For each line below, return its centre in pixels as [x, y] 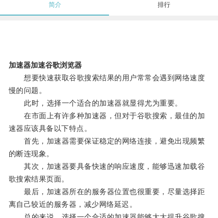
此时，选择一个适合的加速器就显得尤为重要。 [95, 103]
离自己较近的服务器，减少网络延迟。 [73, 204]
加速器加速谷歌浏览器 [45, 65]
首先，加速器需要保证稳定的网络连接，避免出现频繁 [107, 141]
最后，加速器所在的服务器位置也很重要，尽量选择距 [107, 192]
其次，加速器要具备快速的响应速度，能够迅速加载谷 [107, 166]
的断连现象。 [31, 154]
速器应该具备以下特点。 [50, 128]
